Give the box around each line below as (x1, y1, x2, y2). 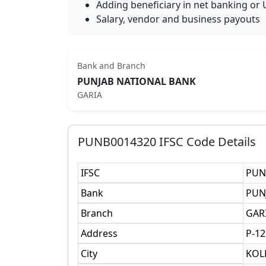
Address (81, 227, 118, 240)
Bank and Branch (77, 60, 145, 71)
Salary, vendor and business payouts (96, 12, 260, 26)
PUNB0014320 (78, 134, 156, 150)
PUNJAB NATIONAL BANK (77, 75, 196, 88)
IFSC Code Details (156, 134, 256, 150)
